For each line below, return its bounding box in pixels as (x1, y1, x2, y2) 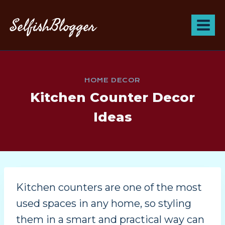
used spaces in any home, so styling (16, 197, 191, 209)
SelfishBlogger (10, 10, 96, 40)
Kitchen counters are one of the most (16, 181, 202, 193)
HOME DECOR (84, 76, 141, 84)
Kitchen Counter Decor (30, 89, 195, 105)
